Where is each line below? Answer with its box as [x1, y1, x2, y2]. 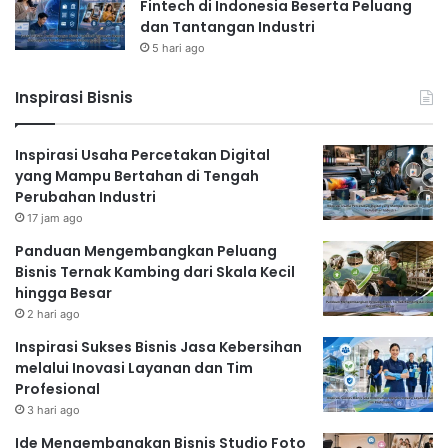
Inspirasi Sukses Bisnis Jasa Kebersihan [15, 336, 302, 357]
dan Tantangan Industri [140, 16, 315, 37]
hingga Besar [15, 282, 112, 303]
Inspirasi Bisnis [15, 86, 133, 108]
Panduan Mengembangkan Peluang [15, 240, 277, 261]
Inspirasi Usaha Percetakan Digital [15, 144, 270, 165]
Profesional [15, 378, 100, 399]
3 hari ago [27, 402, 80, 417]
